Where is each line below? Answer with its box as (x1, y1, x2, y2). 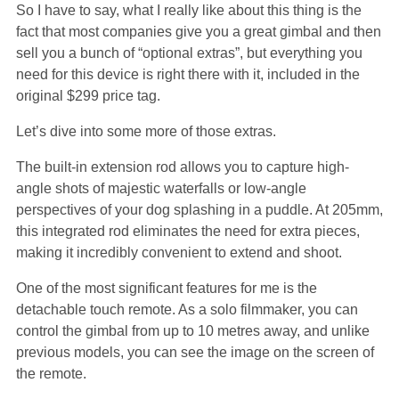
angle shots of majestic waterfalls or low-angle (16, 181, 306, 197)
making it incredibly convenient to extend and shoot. (16, 245, 342, 261)
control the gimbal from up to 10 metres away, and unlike (16, 323, 370, 339)
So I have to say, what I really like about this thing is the (16, 3, 362, 19)
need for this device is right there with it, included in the (16, 67, 360, 83)
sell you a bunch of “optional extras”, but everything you (16, 45, 362, 61)
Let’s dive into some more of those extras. (16, 124, 276, 140)
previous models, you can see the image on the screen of (16, 345, 374, 361)
